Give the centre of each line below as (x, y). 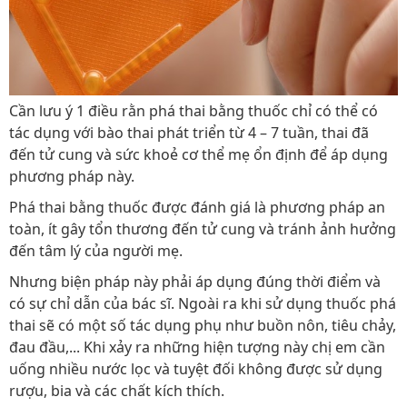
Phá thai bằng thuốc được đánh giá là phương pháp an (197, 207)
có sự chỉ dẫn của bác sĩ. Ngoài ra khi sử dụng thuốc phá (203, 303)
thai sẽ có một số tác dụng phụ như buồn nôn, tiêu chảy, (203, 325)
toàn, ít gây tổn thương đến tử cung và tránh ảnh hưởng (203, 228)
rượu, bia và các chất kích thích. (117, 390)
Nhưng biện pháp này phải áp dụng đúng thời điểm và (195, 281)
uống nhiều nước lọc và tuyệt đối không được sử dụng (196, 368)
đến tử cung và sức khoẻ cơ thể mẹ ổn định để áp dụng (199, 154)
